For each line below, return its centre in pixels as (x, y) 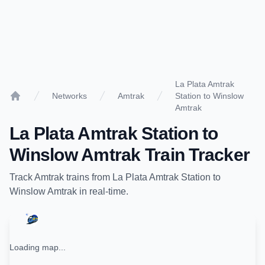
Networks (70, 96)
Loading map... (38, 247)
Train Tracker (195, 155)
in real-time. (103, 191)
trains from (88, 177)
